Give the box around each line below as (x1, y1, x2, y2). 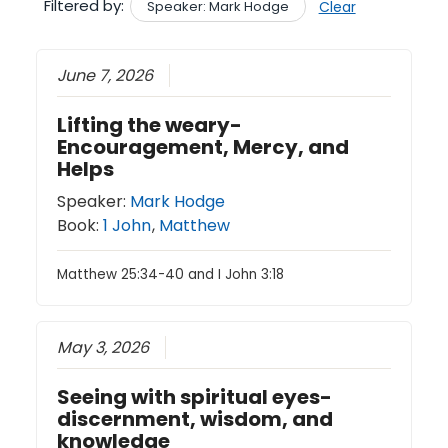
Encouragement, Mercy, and (57, 132, 350, 161)
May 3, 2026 (57, 335, 150, 359)
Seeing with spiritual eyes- (57, 382, 333, 411)
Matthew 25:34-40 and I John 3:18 (57, 264, 285, 284)
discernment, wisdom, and (57, 404, 334, 433)
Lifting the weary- (57, 110, 243, 139)
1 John (103, 213, 152, 237)
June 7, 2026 (57, 63, 154, 87)
